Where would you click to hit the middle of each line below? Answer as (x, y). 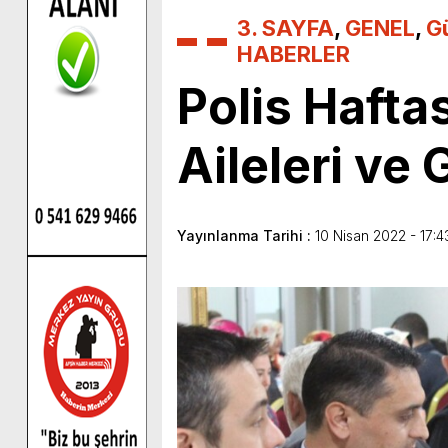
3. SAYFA (285, 27)
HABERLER (293, 53)
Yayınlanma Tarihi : (246, 235)
